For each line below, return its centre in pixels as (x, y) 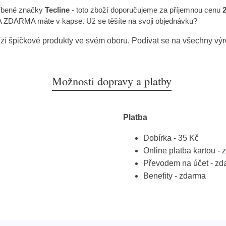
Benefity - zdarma (175, 176)
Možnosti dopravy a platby (111, 81)
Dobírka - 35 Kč (171, 138)
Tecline (56, 10)
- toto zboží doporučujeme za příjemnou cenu (146, 10)
